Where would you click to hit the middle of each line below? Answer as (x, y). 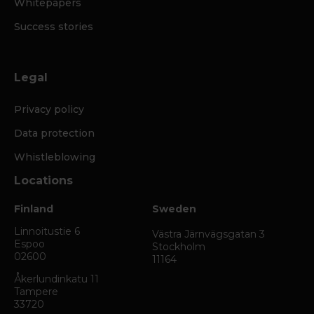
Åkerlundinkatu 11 (56, 279)
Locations (43, 180)
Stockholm (178, 247)
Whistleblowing (55, 157)
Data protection (54, 133)
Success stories (54, 27)
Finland (34, 209)
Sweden (174, 209)
